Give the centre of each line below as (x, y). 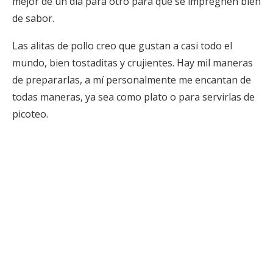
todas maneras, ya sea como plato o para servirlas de (133, 97)
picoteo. (30, 114)
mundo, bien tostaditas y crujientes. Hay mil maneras (133, 62)
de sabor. (33, 18)
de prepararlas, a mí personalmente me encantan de (132, 80)
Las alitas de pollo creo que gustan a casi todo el (122, 45)
